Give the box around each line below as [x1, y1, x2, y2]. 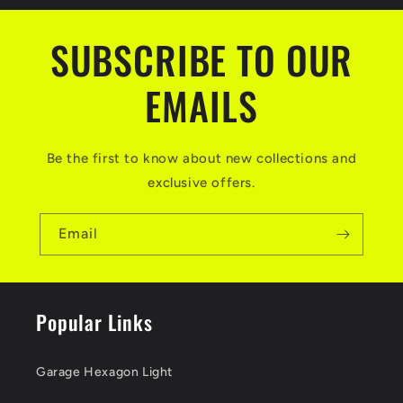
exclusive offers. [148, 175, 255, 192]
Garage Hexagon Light [36, 364, 173, 381]
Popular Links [36, 307, 153, 337]
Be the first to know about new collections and [46, 150, 357, 167]
